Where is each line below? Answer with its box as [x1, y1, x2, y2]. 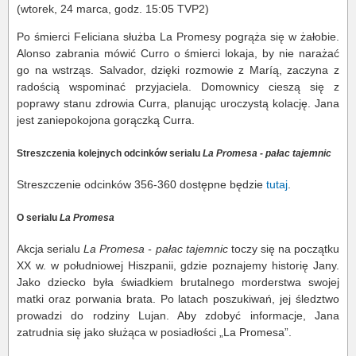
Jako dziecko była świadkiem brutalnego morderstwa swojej [17, 276, 339, 288]
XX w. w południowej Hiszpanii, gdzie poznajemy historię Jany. [17, 259, 339, 272]
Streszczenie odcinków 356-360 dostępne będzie [17, 178, 266, 192]
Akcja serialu [17, 242, 84, 255]
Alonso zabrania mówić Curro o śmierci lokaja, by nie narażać [17, 47, 339, 60]
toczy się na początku [227, 242, 340, 255]
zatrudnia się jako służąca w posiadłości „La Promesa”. [17, 326, 292, 339]
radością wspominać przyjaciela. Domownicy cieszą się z [17, 80, 339, 94]
